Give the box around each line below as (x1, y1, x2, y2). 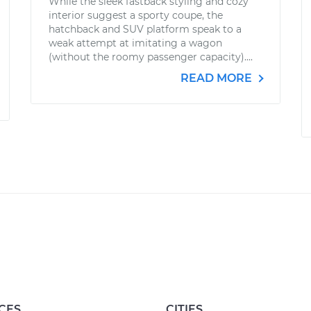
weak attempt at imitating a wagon (49, 37, 222, 49)
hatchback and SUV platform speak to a (49, 23, 242, 35)
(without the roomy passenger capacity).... (49, 51, 253, 63)
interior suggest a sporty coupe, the (49, 9, 223, 22)
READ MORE (180, 72, 255, 85)
